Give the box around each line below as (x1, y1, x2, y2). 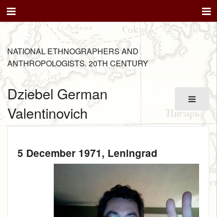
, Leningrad (102, 145, 157, 160)
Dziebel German (7, 83, 108, 104)
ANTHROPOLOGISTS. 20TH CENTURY (7, 58, 148, 69)
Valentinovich (7, 103, 88, 123)
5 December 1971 (17, 145, 102, 160)
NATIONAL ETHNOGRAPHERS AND (7, 46, 139, 57)
